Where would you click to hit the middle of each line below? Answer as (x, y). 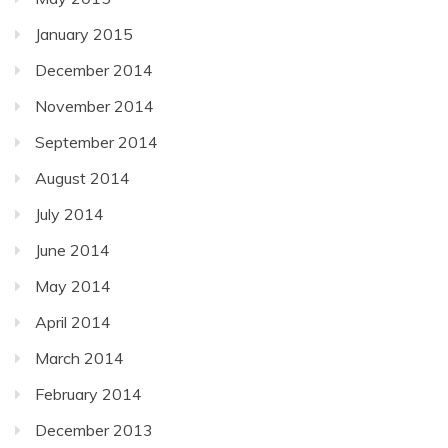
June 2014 (72, 249)
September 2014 (96, 141)
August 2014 (82, 177)
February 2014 (88, 393)
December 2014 (94, 69)
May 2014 (73, 285)
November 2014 (94, 105)
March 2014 (79, 357)
